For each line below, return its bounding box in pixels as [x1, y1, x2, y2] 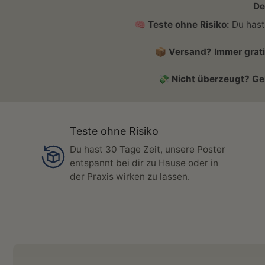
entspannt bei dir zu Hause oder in [70, 157, 219, 169]
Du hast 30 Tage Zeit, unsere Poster [70, 144, 226, 155]
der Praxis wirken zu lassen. [70, 171, 190, 182]
